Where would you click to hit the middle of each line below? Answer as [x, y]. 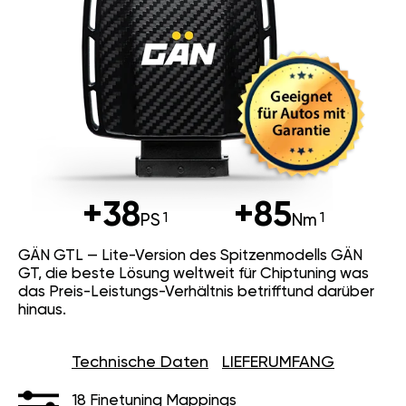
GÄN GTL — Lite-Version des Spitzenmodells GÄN [190, 256]
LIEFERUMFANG [278, 363]
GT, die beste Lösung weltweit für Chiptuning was [193, 275]
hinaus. [42, 311]
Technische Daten [140, 363]
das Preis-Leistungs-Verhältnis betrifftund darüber [196, 293]
